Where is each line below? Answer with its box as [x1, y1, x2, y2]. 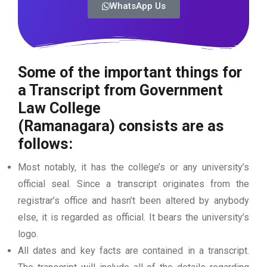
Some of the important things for [18, 64, 242, 82]
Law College [18, 100, 101, 117]
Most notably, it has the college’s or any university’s [18, 162, 249, 173]
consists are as [115, 117, 224, 135]
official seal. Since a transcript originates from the [18, 178, 249, 190]
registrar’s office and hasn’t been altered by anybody [18, 195, 249, 207]
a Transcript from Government [18, 82, 223, 100]
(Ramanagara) [18, 117, 115, 135]
